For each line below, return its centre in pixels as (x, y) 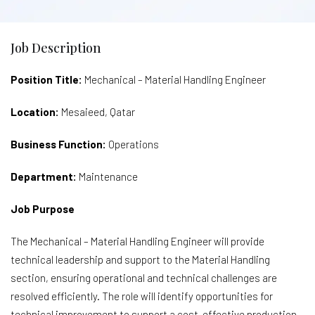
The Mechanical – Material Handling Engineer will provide (137, 241)
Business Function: (58, 144)
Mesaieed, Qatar (98, 111)
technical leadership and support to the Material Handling (140, 259)
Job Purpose (43, 208)
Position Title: (46, 79)
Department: (44, 176)
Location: (36, 111)
